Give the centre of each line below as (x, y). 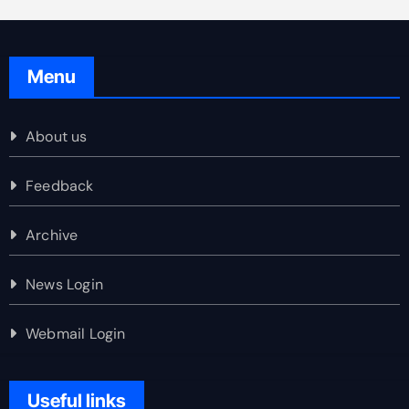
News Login (64, 284)
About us (56, 136)
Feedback (59, 185)
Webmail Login (75, 333)
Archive (52, 235)
